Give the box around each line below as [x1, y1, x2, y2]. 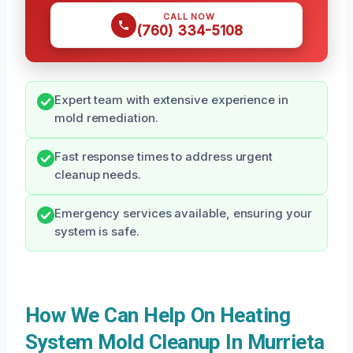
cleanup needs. [54, 168, 141, 183]
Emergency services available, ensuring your [54, 206, 312, 221]
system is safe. [54, 225, 139, 240]
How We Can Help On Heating [25, 303, 291, 328]
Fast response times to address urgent [54, 150, 273, 165]
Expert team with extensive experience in [54, 93, 288, 108]
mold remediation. [54, 111, 158, 126]
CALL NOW [163, 11, 215, 23]
